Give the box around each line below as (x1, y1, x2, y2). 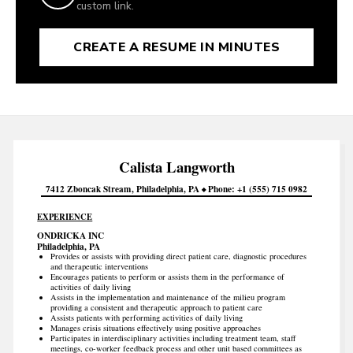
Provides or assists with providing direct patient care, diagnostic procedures (50, 250, 307, 262)
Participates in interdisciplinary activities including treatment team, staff (50, 332, 295, 344)
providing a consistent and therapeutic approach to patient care (50, 301, 262, 313)
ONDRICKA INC (37, 229, 105, 242)
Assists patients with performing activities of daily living (50, 311, 243, 323)
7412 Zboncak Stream (45, 182, 133, 195)
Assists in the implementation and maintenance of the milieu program (50, 291, 285, 303)
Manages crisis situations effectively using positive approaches (50, 321, 261, 333)
